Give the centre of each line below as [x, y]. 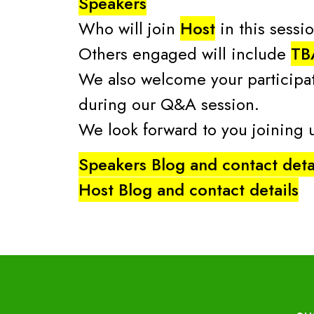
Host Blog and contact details [189, 190]
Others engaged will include [185, 53]
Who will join [129, 28]
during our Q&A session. [169, 104]
